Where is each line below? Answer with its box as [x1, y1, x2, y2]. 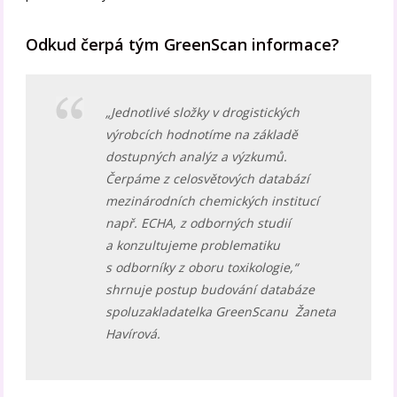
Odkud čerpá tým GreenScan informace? [26, 34, 340, 56]
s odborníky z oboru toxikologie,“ [105, 258, 299, 276]
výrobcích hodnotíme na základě [105, 125, 299, 143]
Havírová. [105, 324, 161, 342]
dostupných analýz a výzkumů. [105, 147, 288, 165]
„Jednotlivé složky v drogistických [105, 103, 300, 121]
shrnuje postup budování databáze [105, 280, 315, 298]
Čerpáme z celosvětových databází [105, 169, 310, 187]
